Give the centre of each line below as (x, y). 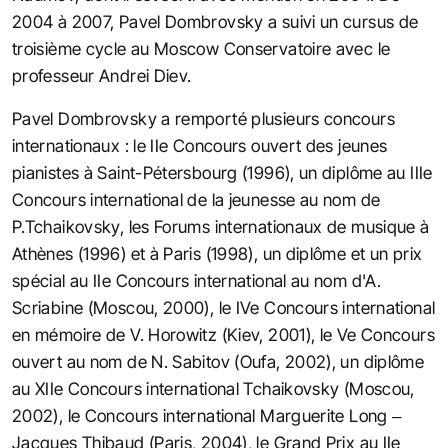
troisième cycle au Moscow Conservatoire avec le (201, 48)
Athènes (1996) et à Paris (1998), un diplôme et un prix (217, 253)
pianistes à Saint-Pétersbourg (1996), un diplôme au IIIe (222, 172)
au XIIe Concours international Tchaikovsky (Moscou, (213, 388)
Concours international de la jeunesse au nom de (196, 199)
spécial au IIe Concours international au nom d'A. (197, 280)
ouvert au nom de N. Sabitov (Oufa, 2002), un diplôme (218, 361)
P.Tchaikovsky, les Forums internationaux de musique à (221, 226)
